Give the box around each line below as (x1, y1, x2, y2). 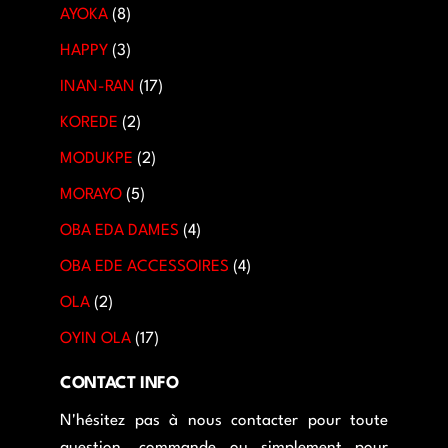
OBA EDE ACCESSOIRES (60, 259, 229, 276)
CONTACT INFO (60, 375, 179, 393)
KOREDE (60, 115, 118, 132)
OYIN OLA (60, 331, 131, 348)
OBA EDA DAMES (60, 223, 179, 240)
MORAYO (60, 187, 122, 204)
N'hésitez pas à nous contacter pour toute (60, 413, 388, 430)
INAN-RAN (60, 79, 135, 96)
